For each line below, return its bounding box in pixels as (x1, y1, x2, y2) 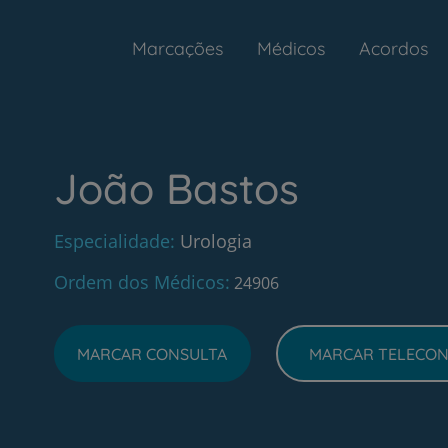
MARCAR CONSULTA (77, 343, 228, 364)
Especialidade (53, 229, 170, 253)
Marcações (132, 36, 223, 60)
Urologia (179, 229, 252, 253)
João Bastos (53, 162, 299, 215)
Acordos (359, 36, 428, 60)
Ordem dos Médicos (53, 270, 225, 294)
